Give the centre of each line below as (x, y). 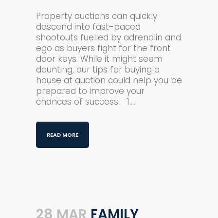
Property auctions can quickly (97, 16)
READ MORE (63, 135)
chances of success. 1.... (86, 102)
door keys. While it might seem (99, 59)
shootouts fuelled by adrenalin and (109, 37)
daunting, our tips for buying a (98, 70)
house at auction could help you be (109, 80)
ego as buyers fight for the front (103, 48)
